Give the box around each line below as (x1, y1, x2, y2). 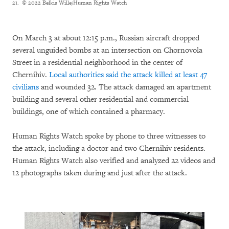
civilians (12, 82, 39, 92)
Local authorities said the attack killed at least (49, 70, 200, 80)
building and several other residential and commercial (12, 94, 189, 104)
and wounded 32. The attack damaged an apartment (39, 82, 211, 92)
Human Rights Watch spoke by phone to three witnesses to (12, 131, 205, 141)
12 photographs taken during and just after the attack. (12, 168, 187, 178)
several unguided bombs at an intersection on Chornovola (12, 45, 202, 55)
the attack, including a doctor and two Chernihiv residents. (12, 143, 205, 153)
